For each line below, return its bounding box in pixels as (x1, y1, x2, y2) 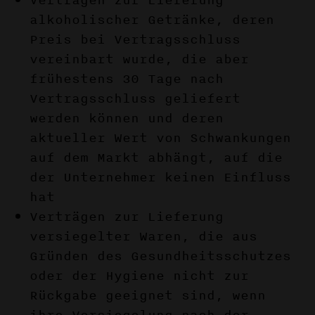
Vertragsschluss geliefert (30, 89, 241, 108)
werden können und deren (30, 108, 224, 128)
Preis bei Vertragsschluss (30, 30, 241, 49)
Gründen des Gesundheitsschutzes (30, 246, 292, 266)
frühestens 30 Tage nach (30, 69, 224, 89)
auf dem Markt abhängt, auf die (30, 148, 283, 167)
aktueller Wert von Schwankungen (30, 128, 292, 148)
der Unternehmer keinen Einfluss (30, 167, 292, 187)
